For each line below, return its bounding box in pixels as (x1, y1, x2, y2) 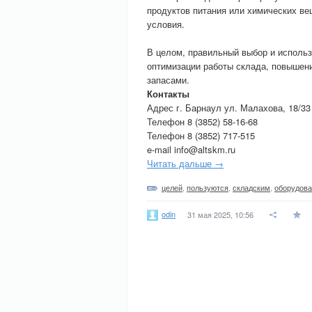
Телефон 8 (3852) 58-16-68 (147, 115, 258, 128)
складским (233, 182, 270, 193)
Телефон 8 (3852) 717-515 (147, 129, 255, 142)
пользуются (187, 182, 228, 193)
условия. (147, 17, 185, 31)
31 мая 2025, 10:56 (187, 209, 253, 220)
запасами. (147, 73, 189, 86)
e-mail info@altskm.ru (147, 143, 235, 156)
